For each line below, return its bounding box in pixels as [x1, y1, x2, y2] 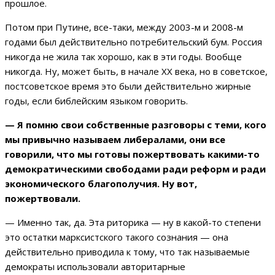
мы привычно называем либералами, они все [5, 133, 225, 146]
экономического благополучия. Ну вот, [5, 177, 197, 190]
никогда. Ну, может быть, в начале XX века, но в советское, [5, 65, 268, 78]
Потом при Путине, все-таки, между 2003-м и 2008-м [5, 21, 243, 34]
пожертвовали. [5, 192, 80, 205]
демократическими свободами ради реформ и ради [5, 163, 266, 176]
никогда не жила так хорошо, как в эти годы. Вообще [5, 50, 242, 63]
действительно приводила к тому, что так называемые [5, 246, 250, 258]
